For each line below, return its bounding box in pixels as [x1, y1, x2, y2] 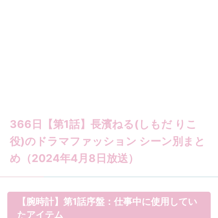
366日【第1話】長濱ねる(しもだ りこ [10, 118, 197, 130]
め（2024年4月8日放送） [10, 152, 139, 164]
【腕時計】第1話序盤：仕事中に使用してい [17, 196, 197, 207]
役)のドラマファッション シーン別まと [10, 135, 205, 147]
